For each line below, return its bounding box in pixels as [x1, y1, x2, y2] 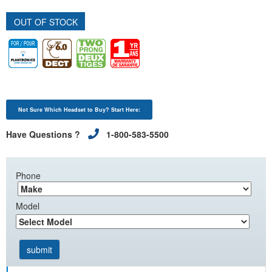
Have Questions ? [6, 128, 83, 140]
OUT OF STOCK [13, 16, 78, 28]
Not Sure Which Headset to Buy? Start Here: [18, 106, 140, 114]
